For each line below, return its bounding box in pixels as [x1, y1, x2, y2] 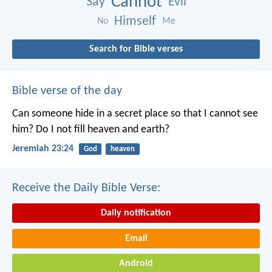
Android [119, 259, 153, 269]
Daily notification [101, 208, 171, 219]
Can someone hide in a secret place [12, 107, 168, 120]
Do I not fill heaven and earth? [33, 123, 169, 135]
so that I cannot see [168, 107, 258, 120]
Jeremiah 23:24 [12, 144, 73, 154]
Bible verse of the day [12, 84, 122, 97]
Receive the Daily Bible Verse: [12, 182, 160, 195]
